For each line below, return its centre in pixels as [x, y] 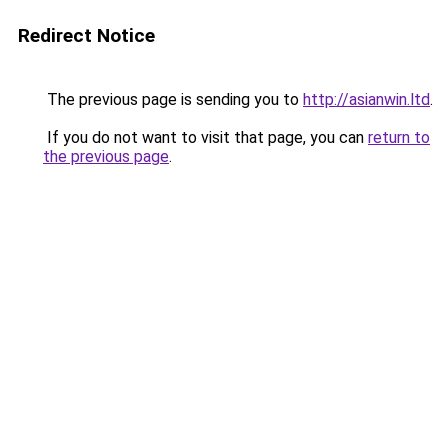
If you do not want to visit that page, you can [205, 137]
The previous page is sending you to [173, 99]
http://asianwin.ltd [366, 99]
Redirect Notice [86, 35]
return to [399, 137]
